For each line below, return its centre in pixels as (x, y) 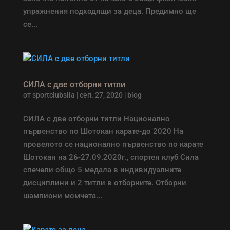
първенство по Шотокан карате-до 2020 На (103, 131)
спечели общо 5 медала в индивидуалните (102, 170)
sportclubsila (53, 95)
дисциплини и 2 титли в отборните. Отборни (104, 183)
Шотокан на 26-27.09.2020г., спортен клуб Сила (111, 157)
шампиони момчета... (62, 196)
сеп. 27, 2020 (101, 95)
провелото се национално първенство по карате (113, 144)
